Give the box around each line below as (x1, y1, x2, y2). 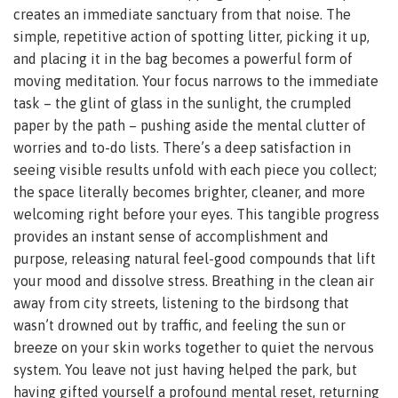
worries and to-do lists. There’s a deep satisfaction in (13, 139, 351, 156)
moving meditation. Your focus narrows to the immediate (13, 73, 378, 90)
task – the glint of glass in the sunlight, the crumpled (13, 95, 352, 112)
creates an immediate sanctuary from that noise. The (13, 6, 351, 23)
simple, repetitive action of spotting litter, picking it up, (13, 28, 370, 45)
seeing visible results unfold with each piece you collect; (13, 162, 377, 179)
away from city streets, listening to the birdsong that (13, 295, 349, 312)
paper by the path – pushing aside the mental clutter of (13, 117, 366, 134)
